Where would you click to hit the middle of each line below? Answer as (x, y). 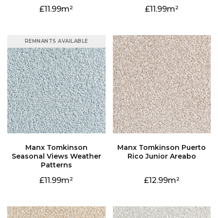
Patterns (56, 165)
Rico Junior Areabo (162, 156)
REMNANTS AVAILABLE (56, 41)
